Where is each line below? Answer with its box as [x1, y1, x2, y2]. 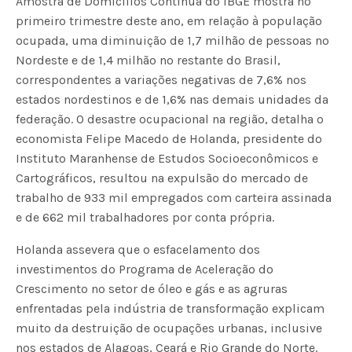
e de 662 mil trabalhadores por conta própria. [16, 210, 275, 225]
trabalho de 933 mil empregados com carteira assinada [16, 190, 332, 206]
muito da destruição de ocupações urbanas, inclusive [16, 321, 323, 336]
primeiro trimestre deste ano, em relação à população [16, 13, 323, 29]
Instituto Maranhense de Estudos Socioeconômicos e [16, 151, 319, 167]
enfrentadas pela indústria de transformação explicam [16, 301, 325, 317]
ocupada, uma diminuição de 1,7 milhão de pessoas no [16, 33, 330, 49]
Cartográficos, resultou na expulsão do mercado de [16, 170, 309, 186]
